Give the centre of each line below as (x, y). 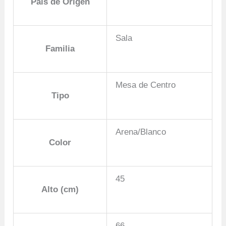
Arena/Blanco (141, 132)
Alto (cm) (60, 190)
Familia (60, 49)
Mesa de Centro (146, 85)
